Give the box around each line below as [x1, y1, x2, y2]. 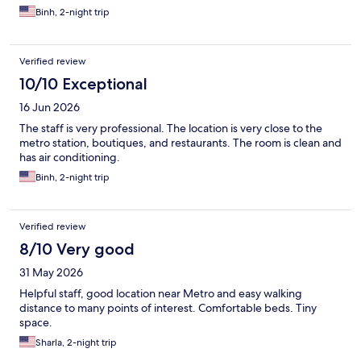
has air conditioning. [19, 150, 120, 165]
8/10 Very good [19, 239, 135, 259]
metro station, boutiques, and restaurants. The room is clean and [19, 135, 342, 151]
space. [19, 315, 52, 330]
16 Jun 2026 [19, 100, 80, 115]
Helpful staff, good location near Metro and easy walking [19, 286, 302, 301]
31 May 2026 [19, 265, 83, 280]
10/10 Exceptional [19, 74, 147, 94]
